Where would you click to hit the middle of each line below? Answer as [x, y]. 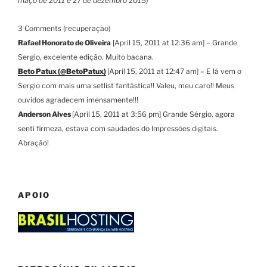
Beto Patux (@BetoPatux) [62, 71]
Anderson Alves [45, 114]
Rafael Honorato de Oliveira [64, 42]
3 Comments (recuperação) [64, 28]
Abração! [33, 142]
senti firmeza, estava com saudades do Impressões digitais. [118, 128]
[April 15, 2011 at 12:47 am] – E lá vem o [174, 71]
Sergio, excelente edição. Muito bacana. [86, 57]
